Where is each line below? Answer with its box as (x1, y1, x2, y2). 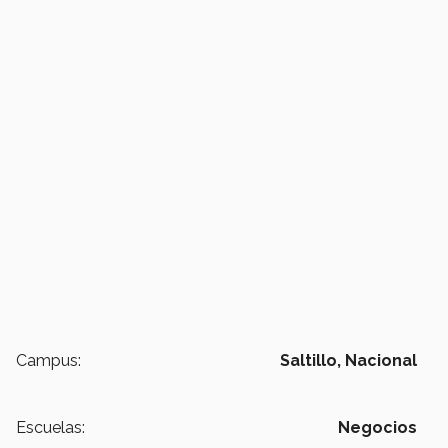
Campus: (16, 351, 81, 371)
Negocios (338, 418, 417, 438)
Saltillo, (280, 351, 341, 371)
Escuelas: (16, 418, 85, 438)
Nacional (345, 351, 417, 371)
